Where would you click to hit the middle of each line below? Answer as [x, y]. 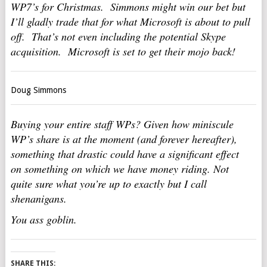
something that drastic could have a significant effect [125, 154]
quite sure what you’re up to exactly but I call [108, 184]
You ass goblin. [44, 219]
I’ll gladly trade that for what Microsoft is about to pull [130, 21]
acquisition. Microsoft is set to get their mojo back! [123, 51]
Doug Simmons [38, 90]
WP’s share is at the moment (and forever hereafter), [124, 139]
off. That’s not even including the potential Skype [118, 36]
